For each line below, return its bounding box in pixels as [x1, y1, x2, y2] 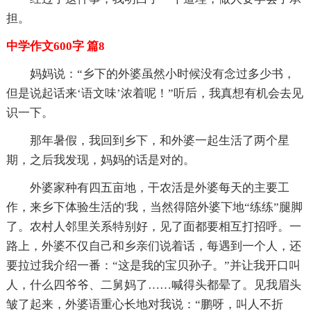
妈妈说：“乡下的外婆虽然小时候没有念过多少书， [29, 67, 295, 81]
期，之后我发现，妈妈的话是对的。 [6, 153, 195, 167]
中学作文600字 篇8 [6, 39, 105, 53]
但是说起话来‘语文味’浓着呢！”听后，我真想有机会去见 [6, 86, 303, 100]
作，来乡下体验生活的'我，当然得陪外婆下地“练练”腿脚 [6, 200, 303, 214]
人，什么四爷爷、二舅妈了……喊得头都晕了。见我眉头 [6, 278, 301, 292]
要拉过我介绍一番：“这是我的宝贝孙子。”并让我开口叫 [6, 258, 301, 272]
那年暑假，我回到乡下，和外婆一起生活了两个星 [29, 133, 289, 147]
